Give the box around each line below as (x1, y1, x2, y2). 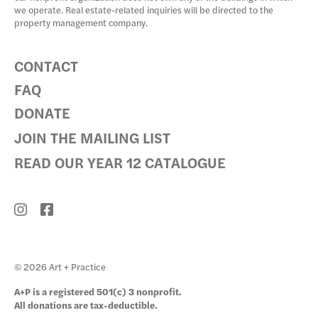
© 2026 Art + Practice (14, 260, 106, 273)
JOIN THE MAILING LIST (14, 127, 170, 148)
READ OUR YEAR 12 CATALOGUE (14, 152, 226, 172)
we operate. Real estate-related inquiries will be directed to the (14, 4, 273, 16)
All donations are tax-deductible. (14, 298, 158, 312)
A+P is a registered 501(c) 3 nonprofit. (14, 285, 182, 298)
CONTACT (14, 55, 78, 76)
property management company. (14, 16, 148, 29)
